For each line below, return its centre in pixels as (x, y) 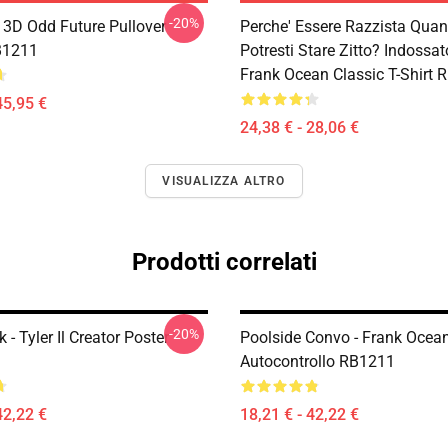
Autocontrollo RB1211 (317, 361)
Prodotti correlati (224, 262)
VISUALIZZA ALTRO (224, 181)
